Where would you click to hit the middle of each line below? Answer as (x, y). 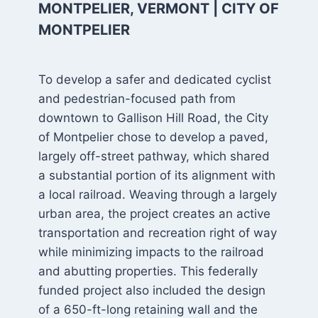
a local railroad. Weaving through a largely (157, 194)
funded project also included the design (152, 290)
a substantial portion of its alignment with (157, 175)
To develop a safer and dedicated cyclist (154, 79)
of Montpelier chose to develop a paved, (153, 137)
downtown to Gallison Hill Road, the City (153, 118)
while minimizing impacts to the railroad (151, 252)
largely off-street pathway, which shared (154, 156)
